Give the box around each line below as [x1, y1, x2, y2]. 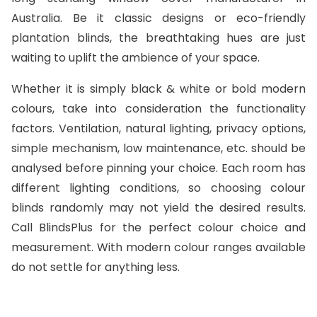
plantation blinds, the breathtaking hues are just [11, 29, 306, 46]
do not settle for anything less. [11, 258, 180, 275]
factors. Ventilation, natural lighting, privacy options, [11, 120, 306, 137]
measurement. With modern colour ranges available [11, 238, 306, 255]
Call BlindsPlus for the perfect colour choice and [11, 219, 306, 236]
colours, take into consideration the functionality [11, 100, 306, 117]
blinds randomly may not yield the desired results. [11, 199, 306, 216]
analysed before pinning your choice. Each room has [11, 159, 306, 176]
